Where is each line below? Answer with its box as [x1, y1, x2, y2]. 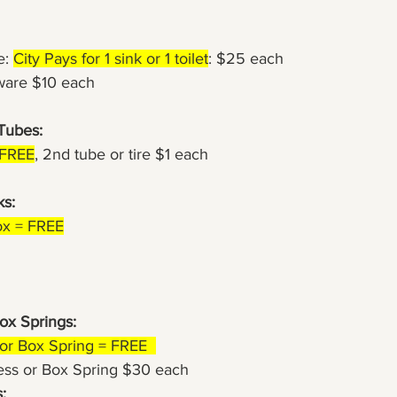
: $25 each [208, 50, 284, 67]
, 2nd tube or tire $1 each [35, 145, 208, 163]
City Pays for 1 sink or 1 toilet [13, 50, 208, 67]
